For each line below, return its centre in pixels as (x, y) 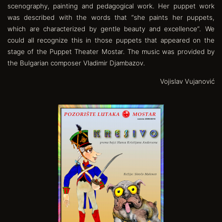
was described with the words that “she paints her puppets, (111, 17)
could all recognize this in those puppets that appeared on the (111, 40)
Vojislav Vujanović (187, 81)
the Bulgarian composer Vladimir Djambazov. (76, 63)
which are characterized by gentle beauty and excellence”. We (111, 28)
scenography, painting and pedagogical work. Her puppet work (111, 6)
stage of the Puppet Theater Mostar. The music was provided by (111, 51)
